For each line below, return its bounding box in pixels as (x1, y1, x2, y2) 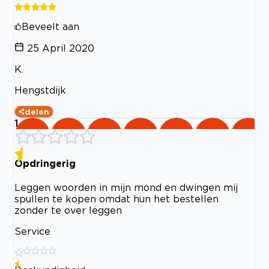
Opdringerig (14, 157, 76, 169)
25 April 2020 (27, 42, 94, 53)
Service (14, 226, 50, 237)
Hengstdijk (14, 84, 66, 95)
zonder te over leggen (14, 205, 122, 216)
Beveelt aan (22, 20, 79, 32)
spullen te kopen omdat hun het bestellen (14, 193, 219, 205)
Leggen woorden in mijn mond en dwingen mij (14, 182, 238, 193)
